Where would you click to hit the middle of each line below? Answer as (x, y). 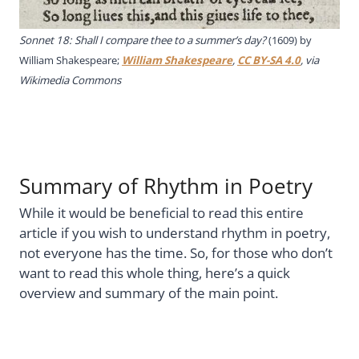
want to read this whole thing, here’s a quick (155, 272)
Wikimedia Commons (70, 80)
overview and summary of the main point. (149, 292)
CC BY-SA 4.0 (269, 60)
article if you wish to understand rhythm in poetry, (175, 232)
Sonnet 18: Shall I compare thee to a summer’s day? (144, 40)
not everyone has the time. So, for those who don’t (176, 252)
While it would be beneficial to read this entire (161, 212)
